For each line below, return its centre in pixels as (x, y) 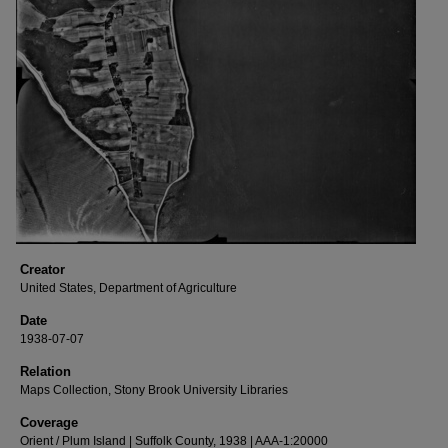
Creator (42, 270)
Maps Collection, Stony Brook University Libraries (154, 390)
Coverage (49, 423)
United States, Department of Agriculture (128, 288)
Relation (45, 372)
